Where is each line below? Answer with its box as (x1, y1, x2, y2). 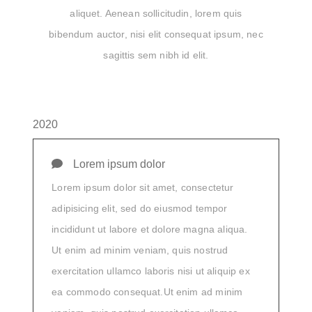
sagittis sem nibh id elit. (103, 49, 209, 61)
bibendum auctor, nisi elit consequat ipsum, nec (49, 29, 263, 40)
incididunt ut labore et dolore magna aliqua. (52, 224, 248, 235)
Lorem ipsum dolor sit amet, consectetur (52, 182, 234, 194)
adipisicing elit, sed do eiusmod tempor (52, 203, 228, 214)
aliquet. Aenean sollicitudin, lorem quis (70, 8, 242, 19)
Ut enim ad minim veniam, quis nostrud (52, 244, 228, 256)
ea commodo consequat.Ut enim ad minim (52, 286, 243, 298)
